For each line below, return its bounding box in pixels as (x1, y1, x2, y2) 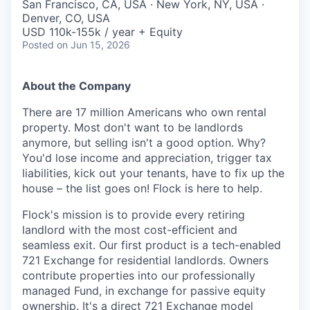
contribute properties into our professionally (22, 268, 255, 283)
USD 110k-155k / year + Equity (22, 25, 183, 39)
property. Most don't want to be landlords (22, 120, 243, 135)
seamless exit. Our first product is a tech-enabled (22, 238, 281, 253)
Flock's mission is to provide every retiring (22, 208, 245, 222)
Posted (22, 39, 54, 51)
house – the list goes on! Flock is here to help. (22, 181, 262, 196)
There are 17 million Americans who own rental (22, 105, 266, 120)
